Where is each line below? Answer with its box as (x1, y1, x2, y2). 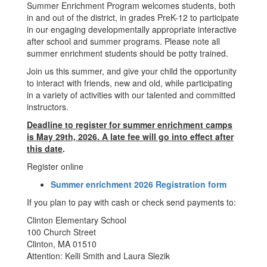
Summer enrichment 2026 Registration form (51, 178, 226, 190)
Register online (27, 160, 83, 172)
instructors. (27, 101, 69, 113)
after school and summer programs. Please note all (27, 35, 220, 47)
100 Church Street (27, 226, 98, 238)
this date (27, 142, 63, 154)
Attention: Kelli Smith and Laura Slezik (27, 250, 170, 262)
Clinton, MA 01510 (27, 238, 101, 250)
